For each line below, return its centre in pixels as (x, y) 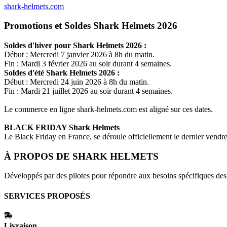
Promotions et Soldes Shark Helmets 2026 (91, 26)
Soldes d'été (25, 73)
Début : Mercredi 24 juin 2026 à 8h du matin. (77, 82)
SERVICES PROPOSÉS (47, 196)
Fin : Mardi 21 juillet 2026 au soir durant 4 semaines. (88, 91)
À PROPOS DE (38, 156)
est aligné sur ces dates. (175, 109)
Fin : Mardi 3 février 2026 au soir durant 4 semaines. (88, 64)
